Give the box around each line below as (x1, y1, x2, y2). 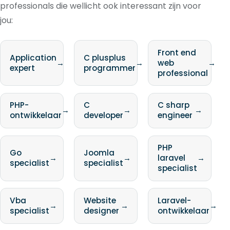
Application (9, 52, 56, 63)
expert (9, 62, 35, 73)
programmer (83, 62, 136, 73)
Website (83, 195, 116, 206)
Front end (157, 47, 196, 58)
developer (83, 110, 123, 121)
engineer (157, 110, 193, 121)
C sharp (157, 100, 189, 111)
